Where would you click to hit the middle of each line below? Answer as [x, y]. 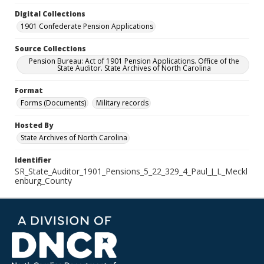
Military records [122, 103]
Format [29, 90]
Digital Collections [50, 14]
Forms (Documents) [53, 103]
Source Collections [50, 49]
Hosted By [34, 125]
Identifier [33, 160]
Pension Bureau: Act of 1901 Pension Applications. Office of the [134, 61]
